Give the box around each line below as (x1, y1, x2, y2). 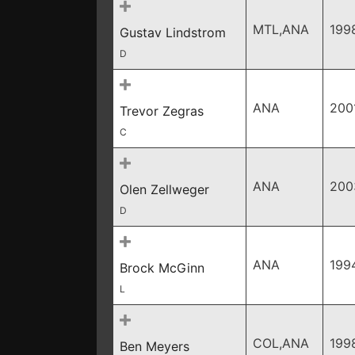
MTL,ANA (253, 21, 309, 37)
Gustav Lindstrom (120, 25, 226, 40)
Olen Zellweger (120, 181, 209, 197)
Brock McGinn (120, 260, 204, 276)
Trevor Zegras (120, 103, 204, 119)
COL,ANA (253, 335, 309, 351)
